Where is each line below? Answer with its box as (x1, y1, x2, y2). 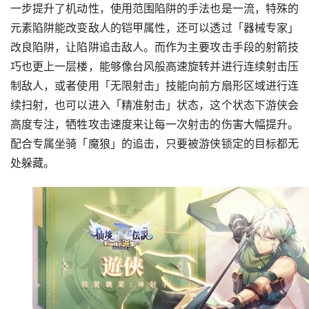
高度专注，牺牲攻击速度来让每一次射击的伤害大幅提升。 (10, 117, 299, 131)
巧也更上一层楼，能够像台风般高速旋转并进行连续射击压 (10, 59, 299, 73)
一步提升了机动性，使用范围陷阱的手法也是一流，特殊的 (10, 1, 299, 15)
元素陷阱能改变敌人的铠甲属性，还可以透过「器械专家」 (10, 21, 299, 34)
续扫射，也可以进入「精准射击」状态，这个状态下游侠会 (10, 98, 299, 112)
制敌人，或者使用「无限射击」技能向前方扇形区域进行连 (10, 79, 299, 92)
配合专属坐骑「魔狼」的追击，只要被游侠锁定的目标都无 (10, 137, 299, 150)
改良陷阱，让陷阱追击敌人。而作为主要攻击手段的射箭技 (10, 40, 299, 54)
